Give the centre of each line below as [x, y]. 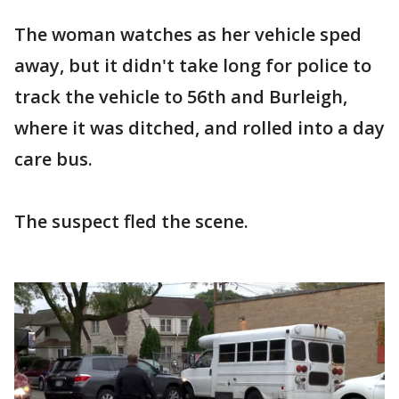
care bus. [53, 159]
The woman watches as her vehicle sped [188, 34]
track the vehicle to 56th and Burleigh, [181, 96]
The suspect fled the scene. [131, 221]
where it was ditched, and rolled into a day [199, 127]
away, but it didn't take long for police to [193, 65]
